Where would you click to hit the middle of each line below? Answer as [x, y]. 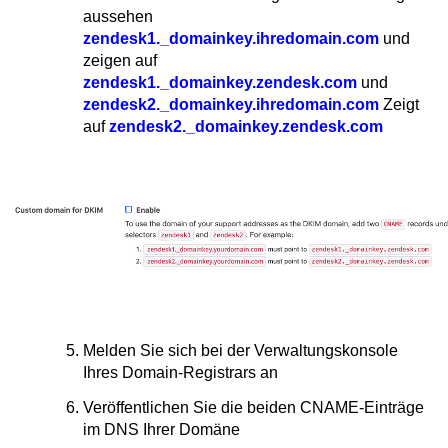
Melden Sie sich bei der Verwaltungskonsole [240, 350]
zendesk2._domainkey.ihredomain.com [231, 104]
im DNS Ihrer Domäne [161, 429]
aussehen [118, 16]
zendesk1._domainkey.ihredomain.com [231, 38]
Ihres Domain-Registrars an [180, 372]
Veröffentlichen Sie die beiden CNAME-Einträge [253, 407]
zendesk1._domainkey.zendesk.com [220, 82]
